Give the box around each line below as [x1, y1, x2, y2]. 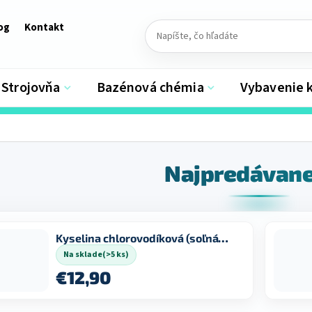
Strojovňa [1, 78, 61, 97]
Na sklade [63, 248, 102, 260]
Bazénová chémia [96, 78, 204, 97]
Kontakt [24, 19, 64, 35]
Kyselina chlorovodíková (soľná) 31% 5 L [218, 231, 228, 244]
